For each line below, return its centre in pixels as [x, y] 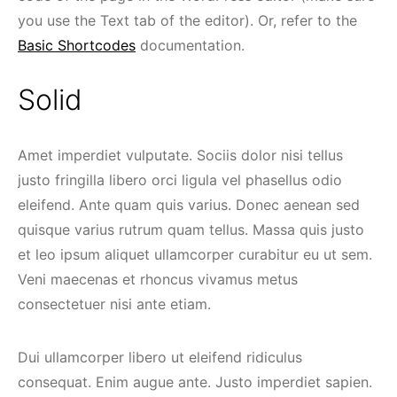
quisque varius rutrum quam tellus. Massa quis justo [191, 230]
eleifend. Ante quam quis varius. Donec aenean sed [189, 205]
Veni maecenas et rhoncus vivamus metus [158, 279]
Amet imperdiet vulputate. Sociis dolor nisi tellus [180, 155]
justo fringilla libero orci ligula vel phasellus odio [180, 180]
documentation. [190, 45]
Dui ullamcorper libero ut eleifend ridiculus [160, 357]
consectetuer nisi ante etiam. [114, 304]
